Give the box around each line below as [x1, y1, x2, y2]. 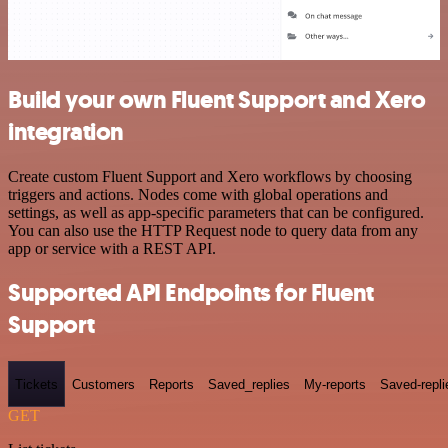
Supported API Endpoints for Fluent [8, 277, 374, 310]
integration [8, 115, 124, 148]
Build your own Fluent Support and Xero [8, 83, 426, 116]
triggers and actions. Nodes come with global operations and [8, 185, 388, 203]
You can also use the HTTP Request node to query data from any [8, 221, 418, 239]
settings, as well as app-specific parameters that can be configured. [8, 203, 424, 221]
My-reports [304, 376, 366, 392]
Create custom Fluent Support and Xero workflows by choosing [8, 167, 412, 185]
